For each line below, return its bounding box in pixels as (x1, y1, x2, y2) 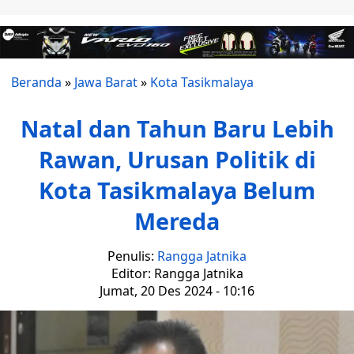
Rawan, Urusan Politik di (38, 144, 316, 175)
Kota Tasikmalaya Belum (39, 175, 315, 206)
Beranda (11, 73, 62, 92)
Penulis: (107, 247, 157, 265)
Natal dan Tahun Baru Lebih (20, 113, 334, 145)
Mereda (134, 205, 220, 237)
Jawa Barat (74, 73, 137, 92)
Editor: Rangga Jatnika (111, 265, 243, 283)
